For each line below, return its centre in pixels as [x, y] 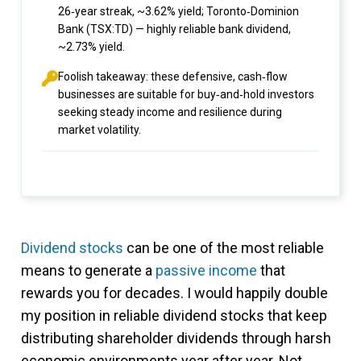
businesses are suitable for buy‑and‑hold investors [186, 94]
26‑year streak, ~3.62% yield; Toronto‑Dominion [178, 11]
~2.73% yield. [91, 47]
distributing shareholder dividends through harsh [176, 338]
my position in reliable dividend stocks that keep [174, 315]
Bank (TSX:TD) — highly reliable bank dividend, [174, 29]
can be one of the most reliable [224, 248]
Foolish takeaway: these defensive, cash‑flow [173, 77]
